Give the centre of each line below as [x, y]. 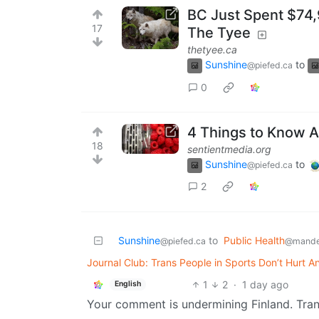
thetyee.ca [212, 50]
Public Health [254, 240]
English [127, 284]
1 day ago [266, 284]
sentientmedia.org [229, 149]
